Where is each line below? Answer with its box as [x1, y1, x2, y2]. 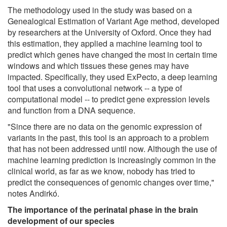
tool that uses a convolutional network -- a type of [8, 82, 182, 94]
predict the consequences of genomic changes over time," [8, 176, 214, 188]
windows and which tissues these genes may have [8, 59, 189, 71]
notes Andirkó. [8, 187, 59, 199]
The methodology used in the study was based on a [8, 4, 192, 16]
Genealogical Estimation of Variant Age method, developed [8, 15, 219, 27]
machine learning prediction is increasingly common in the [8, 154, 216, 166]
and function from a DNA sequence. [8, 104, 135, 116]
